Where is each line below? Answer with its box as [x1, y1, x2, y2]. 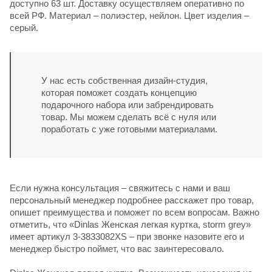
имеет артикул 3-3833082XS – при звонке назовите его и [10, 231, 244, 242]
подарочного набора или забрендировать [41, 99, 214, 110]
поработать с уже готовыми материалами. [41, 123, 217, 134]
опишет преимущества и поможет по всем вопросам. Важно [10, 206, 259, 217]
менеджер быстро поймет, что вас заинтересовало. [10, 243, 224, 254]
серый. [10, 22, 38, 33]
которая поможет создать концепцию [41, 87, 197, 98]
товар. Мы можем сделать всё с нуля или [41, 111, 216, 122]
